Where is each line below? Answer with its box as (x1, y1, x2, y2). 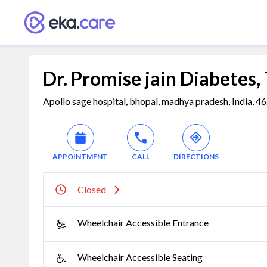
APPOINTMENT (52, 152, 108, 161)
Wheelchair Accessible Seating (77, 252, 203, 263)
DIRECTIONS (173, 152, 219, 161)
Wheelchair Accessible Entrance (77, 217, 209, 228)
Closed (77, 184, 106, 195)
